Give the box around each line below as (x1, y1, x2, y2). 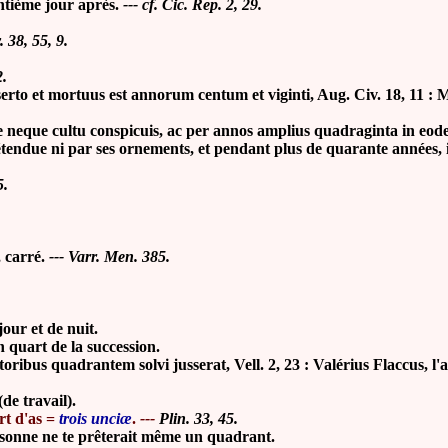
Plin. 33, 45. (159, 410, 238, 427)
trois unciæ (59, 410, 132, 427)
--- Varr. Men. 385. (49, 248, 170, 265)
